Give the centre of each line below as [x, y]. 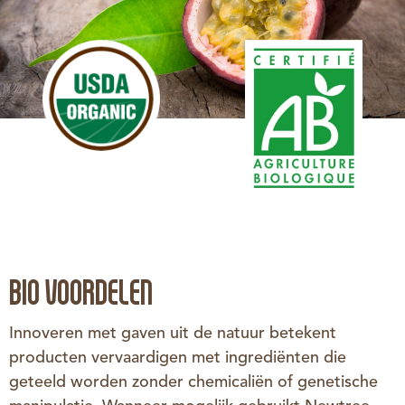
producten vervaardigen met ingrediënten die [178, 358]
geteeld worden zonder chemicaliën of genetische [193, 383]
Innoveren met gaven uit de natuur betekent [173, 334]
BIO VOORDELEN [81, 293]
